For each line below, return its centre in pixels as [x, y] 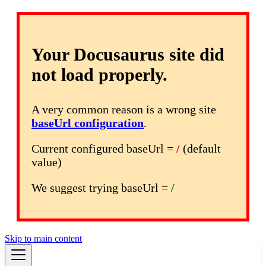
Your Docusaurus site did [128, 54]
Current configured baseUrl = [104, 148]
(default [200, 148]
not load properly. [99, 75]
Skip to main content [43, 238]
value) [47, 162]
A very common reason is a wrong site [124, 109]
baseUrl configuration [88, 123]
